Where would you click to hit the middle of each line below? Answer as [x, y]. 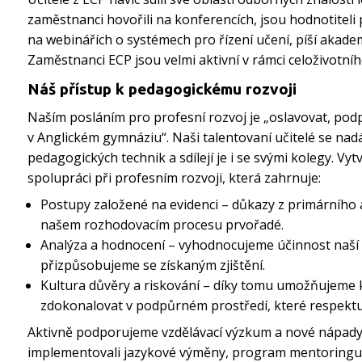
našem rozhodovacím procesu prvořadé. [162, 225]
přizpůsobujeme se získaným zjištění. [153, 265]
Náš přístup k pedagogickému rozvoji [162, 89]
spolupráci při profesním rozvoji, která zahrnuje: [174, 178]
